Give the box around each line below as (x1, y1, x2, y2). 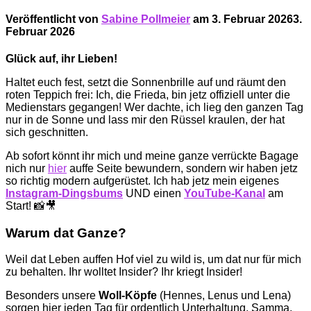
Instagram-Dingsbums (6, 187, 123, 199)
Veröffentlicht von (6, 12, 101, 25)
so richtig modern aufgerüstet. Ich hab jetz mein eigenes (6, 174, 279, 187)
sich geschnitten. (6, 126, 88, 138)
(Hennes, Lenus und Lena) (157, 289, 291, 302)
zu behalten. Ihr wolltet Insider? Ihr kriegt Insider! (6, 266, 242, 278)
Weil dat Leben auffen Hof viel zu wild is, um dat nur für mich (6, 253, 301, 266)
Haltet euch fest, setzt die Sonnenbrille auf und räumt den (6, 76, 286, 88)
